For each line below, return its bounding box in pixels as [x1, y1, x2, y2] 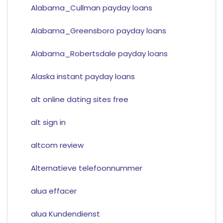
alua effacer [30, 186, 77, 197]
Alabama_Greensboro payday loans [30, 25, 166, 36]
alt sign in [30, 117, 66, 128]
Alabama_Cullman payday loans [30, 2, 152, 13]
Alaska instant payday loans [30, 71, 135, 82]
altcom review [30, 140, 84, 151]
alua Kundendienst [30, 209, 100, 220]
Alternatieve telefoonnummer [30, 163, 142, 174]
